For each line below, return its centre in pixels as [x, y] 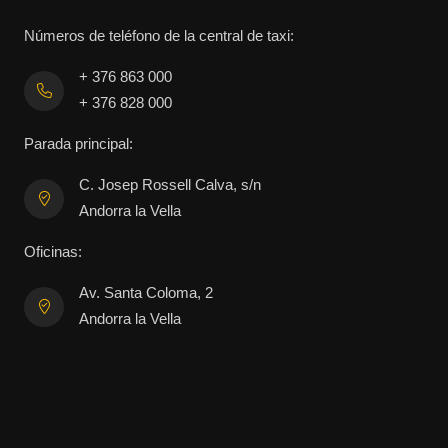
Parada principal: [78, 144]
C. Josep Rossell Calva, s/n [170, 185]
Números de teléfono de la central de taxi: [159, 36]
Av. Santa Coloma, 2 [146, 293]
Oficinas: [53, 252]
